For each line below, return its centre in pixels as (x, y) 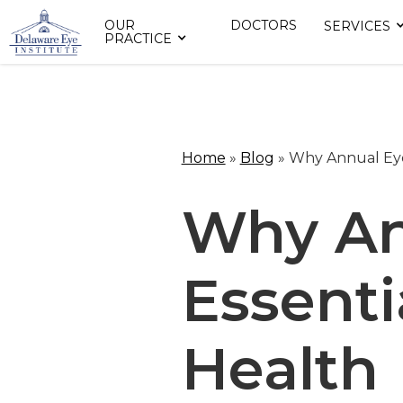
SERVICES (357, 27)
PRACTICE (139, 39)
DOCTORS (263, 26)
